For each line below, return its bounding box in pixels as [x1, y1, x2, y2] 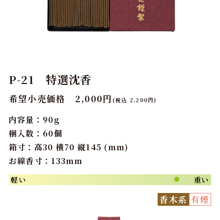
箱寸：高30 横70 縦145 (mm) [8, 141, 129, 153]
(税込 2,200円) [112, 96, 157, 104]
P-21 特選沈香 [8, 71, 92, 87]
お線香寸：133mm [8, 155, 83, 166]
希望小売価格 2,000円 [8, 92, 112, 105]
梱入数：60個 [8, 127, 62, 139]
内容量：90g [8, 113, 60, 125]
